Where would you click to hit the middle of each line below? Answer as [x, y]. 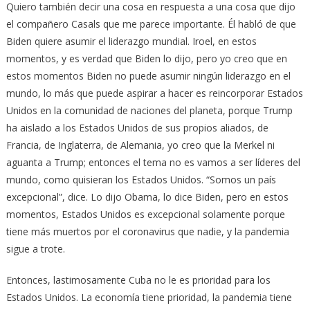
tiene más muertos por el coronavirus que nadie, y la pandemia [147, 231]
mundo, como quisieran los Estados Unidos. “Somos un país [141, 179]
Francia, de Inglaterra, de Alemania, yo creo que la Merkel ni [140, 145]
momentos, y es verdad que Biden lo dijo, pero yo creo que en [146, 58]
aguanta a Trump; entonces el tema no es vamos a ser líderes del [153, 162]
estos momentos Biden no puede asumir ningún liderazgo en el [148, 75]
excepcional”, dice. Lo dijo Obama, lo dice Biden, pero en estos [147, 197]
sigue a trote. [35, 248]
